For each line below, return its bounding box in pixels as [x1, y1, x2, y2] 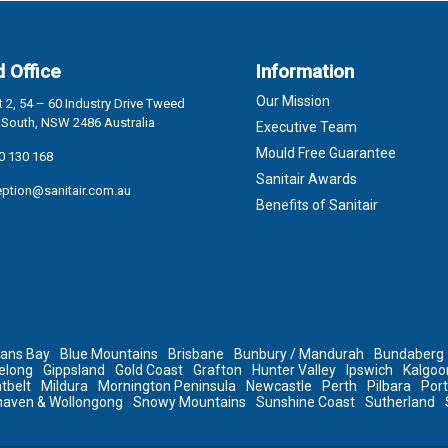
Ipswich [346, 362, 394, 379]
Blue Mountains [60, 346, 159, 363]
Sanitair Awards [255, 171, 357, 188]
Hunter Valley [252, 362, 337, 379]
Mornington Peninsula [98, 378, 237, 395]
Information [255, 61, 354, 84]
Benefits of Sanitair [255, 197, 378, 214]
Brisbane [168, 346, 225, 363]
